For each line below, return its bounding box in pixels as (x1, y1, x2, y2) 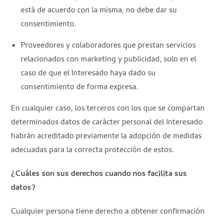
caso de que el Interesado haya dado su (21, 67, 156, 80)
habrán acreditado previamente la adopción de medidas (11, 130, 202, 143)
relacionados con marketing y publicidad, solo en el (21, 53, 197, 66)
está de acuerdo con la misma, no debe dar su (21, 4, 177, 17)
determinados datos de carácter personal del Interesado (11, 116, 203, 129)
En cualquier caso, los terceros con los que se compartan (11, 102, 205, 115)
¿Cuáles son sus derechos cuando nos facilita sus (11, 167, 187, 181)
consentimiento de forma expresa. (21, 81, 139, 94)
